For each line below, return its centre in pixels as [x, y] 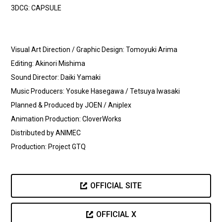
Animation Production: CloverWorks [66, 119]
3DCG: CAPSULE [36, 8]
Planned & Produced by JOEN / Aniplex [71, 105]
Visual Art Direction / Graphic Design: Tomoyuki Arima [94, 50]
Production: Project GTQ [49, 147]
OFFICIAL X [116, 215]
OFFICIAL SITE [116, 186]
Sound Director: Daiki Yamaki [56, 78]
